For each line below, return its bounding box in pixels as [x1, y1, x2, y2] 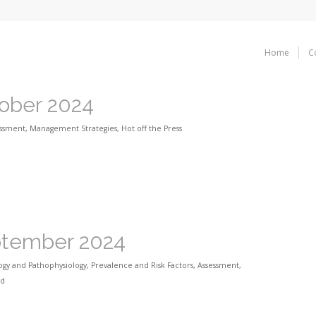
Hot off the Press [121, 123, 182, 133]
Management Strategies [30, 123, 117, 133]
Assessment [197, 260, 239, 271]
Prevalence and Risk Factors [91, 260, 193, 271]
